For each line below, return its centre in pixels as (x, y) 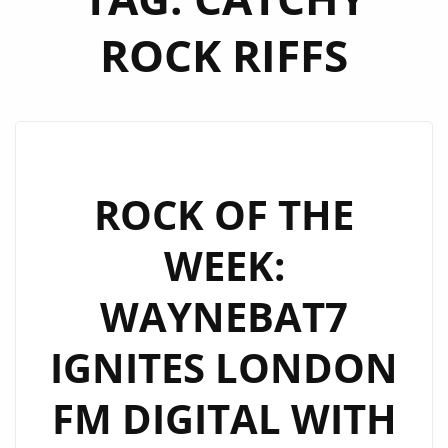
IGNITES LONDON (224, 367)
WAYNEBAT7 (224, 316)
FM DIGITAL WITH (224, 418)
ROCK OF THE (224, 214)
